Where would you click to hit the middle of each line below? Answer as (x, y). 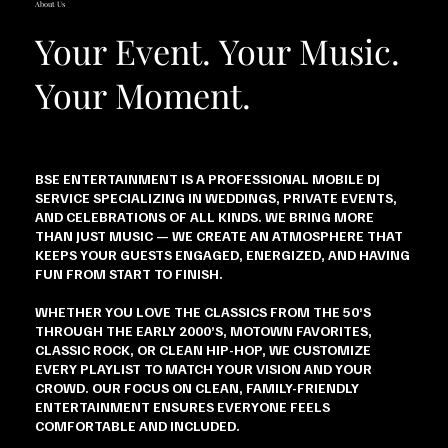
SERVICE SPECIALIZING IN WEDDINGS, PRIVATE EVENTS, (216, 197)
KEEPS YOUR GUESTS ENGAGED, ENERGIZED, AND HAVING (223, 254)
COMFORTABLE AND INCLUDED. (138, 425)
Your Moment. (143, 94)
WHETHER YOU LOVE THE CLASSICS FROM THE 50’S (203, 311)
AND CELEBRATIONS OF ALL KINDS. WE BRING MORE (205, 216)
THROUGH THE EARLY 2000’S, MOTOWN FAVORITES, (204, 330)
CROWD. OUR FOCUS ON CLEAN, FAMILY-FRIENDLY (197, 387)
